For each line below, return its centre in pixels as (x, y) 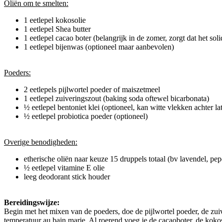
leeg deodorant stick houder (67, 177)
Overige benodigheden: (41, 142)
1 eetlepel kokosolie (55, 20)
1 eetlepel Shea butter (57, 29)
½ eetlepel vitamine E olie (64, 168)
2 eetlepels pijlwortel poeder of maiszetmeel (92, 90)
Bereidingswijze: (32, 203)
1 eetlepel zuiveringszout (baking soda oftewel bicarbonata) (116, 99)
